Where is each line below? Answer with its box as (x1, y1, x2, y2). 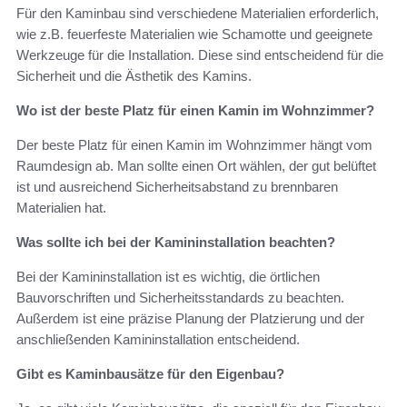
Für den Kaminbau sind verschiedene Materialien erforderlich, (16, 5, 379, 22)
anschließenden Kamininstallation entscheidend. (16, 332, 300, 348)
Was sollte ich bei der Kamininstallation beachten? (16, 234, 335, 251)
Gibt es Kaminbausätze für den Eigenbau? (16, 366, 284, 382)
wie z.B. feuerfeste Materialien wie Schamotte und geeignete (16, 26, 372, 43)
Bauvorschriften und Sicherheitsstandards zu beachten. (16, 290, 344, 306)
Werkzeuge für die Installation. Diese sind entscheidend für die (16, 47, 383, 64)
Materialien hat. (16, 200, 106, 216)
